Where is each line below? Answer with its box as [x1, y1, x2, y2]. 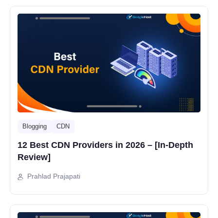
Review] [18, 152, 51, 163]
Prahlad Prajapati [27, 172, 80, 181]
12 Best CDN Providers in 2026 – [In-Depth [18, 140, 193, 150]
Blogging [22, 123, 47, 130]
